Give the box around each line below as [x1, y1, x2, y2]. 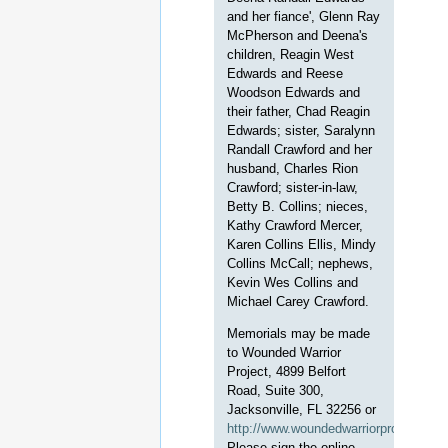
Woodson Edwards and [227, 85, 361, 101]
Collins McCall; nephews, [227, 256, 374, 272]
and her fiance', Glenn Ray [227, 9, 381, 25]
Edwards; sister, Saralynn [227, 123, 376, 139]
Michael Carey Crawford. [227, 294, 370, 310]
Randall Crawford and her [227, 142, 373, 158]
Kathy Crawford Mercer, [227, 218, 364, 234]
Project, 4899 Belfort [227, 364, 347, 380]
